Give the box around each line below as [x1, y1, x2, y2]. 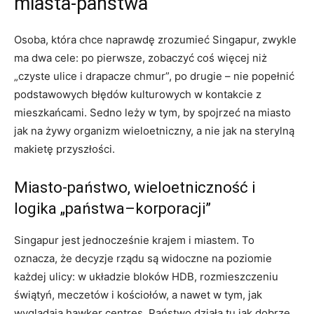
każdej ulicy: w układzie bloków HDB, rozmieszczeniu [14, 269, 278, 283]
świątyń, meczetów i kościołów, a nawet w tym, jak [14, 287, 262, 301]
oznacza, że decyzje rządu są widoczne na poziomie [14, 251, 272, 265]
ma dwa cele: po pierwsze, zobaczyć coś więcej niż [14, 50, 267, 64]
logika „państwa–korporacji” [14, 199, 211, 217]
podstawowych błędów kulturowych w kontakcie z [14, 87, 261, 101]
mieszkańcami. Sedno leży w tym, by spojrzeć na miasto [14, 105, 291, 119]
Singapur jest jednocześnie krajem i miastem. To [14, 233, 254, 247]
